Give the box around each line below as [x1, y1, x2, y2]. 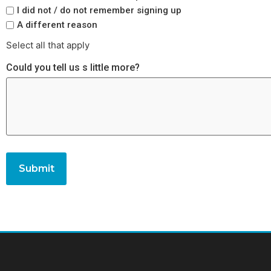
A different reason [17, 19, 97, 30]
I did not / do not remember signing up [17, 4, 181, 16]
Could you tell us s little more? [6, 62, 140, 73]
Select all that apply [6, 39, 90, 51]
